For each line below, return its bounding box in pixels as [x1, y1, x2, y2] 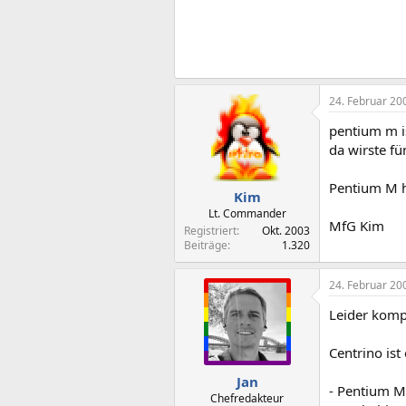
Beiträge [184, 237, 227, 253]
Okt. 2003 [262, 223, 310, 238]
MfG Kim [329, 216, 384, 235]
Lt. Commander [208, 206, 286, 221]
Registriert [184, 223, 237, 238]
